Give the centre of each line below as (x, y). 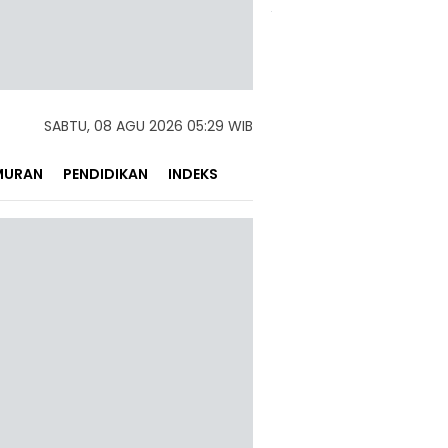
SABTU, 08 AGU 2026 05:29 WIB (148, 126)
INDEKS (193, 174)
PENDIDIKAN (105, 174)
